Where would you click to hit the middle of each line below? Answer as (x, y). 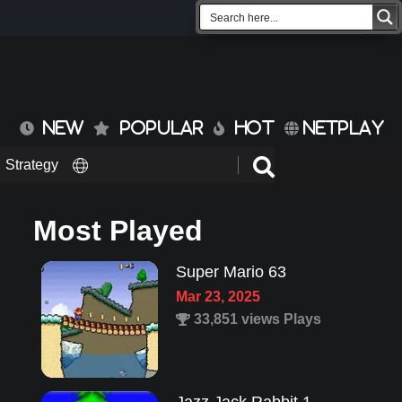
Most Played (118, 231)
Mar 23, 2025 (218, 297)
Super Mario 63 (231, 272)
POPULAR (162, 128)
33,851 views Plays (255, 319)
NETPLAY (341, 128)
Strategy (32, 165)
